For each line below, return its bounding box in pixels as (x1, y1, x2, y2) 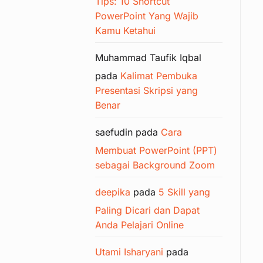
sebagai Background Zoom (95, 159, 215, 171)
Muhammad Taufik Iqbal (95, 51, 201, 63)
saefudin (95, 126, 133, 138)
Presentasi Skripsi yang (95, 84, 198, 96)
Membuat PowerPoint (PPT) (95, 144, 217, 156)
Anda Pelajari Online (95, 218, 184, 231)
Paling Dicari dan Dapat (95, 204, 200, 216)
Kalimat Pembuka (120, 69, 197, 82)
